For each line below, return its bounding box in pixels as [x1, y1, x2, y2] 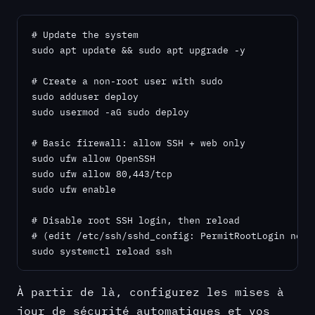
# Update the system [32, 28, 139, 40]
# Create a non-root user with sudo [32, 75, 223, 86]
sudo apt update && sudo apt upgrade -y [32, 44, 245, 56]
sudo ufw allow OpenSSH [32, 152, 155, 164]
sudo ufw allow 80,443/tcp [32, 167, 172, 179]
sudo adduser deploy [32, 90, 139, 102]
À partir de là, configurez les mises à [17, 283, 284, 299]
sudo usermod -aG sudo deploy [32, 105, 189, 117]
